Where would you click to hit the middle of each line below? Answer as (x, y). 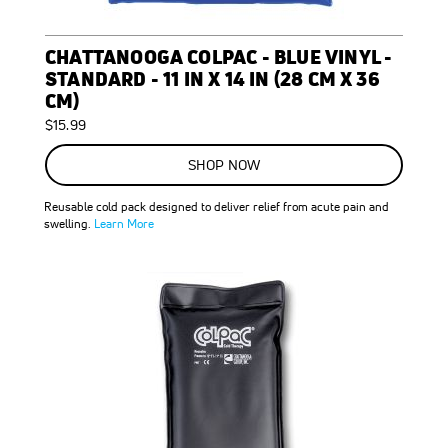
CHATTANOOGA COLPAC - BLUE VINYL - (219, 56)
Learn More (124, 223)
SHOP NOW (224, 165)
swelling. (69, 223)
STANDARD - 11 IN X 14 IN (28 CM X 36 (212, 78)
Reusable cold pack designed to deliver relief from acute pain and (216, 206)
